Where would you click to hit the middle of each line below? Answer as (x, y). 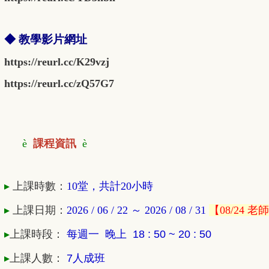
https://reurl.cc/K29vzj (57, 62)
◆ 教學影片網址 (46, 40)
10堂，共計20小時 (110, 186)
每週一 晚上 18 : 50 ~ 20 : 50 (139, 234)
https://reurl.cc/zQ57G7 (59, 84)
